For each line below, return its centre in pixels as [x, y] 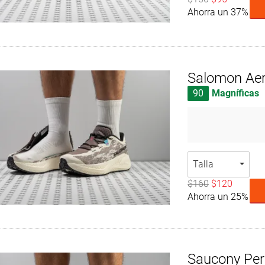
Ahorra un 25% [218, 196]
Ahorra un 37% [218, 12]
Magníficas [236, 93]
